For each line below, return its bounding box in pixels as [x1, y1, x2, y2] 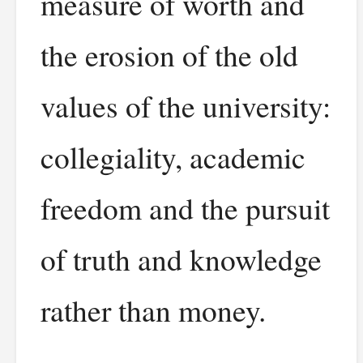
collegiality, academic [41, 136, 305, 177]
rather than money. [41, 289, 266, 331]
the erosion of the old [41, 34, 298, 75]
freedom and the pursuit [41, 187, 330, 228]
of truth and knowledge [41, 238, 322, 280]
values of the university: [41, 85, 331, 126]
